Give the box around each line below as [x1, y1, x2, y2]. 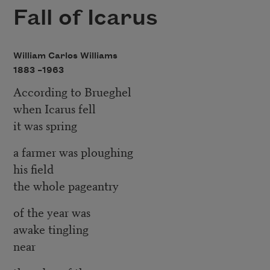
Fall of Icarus [13, 6, 158, 31]
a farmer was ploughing [13, 143, 133, 161]
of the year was [13, 203, 90, 221]
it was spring [13, 116, 77, 134]
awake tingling [13, 220, 89, 238]
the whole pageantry [13, 177, 119, 195]
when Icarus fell [13, 99, 96, 118]
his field [13, 160, 54, 178]
